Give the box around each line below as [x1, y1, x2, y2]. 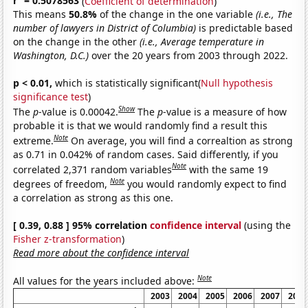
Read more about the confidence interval [13, 245, 190, 259]
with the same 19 [189, 162, 269, 176]
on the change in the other [13, 35, 140, 49]
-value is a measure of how [163, 104, 287, 118]
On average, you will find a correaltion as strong [71, 133, 294, 147]
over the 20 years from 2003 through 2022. [89, 49, 289, 63]
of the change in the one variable [100, 8, 256, 21]
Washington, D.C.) [13, 49, 89, 63]
